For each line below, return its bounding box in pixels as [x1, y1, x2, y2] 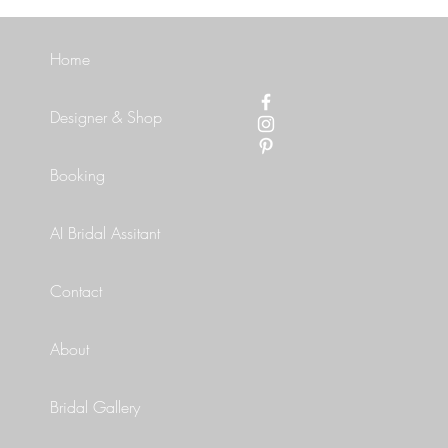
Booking [50, 164, 106, 187]
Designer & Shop [50, 106, 163, 129]
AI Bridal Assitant [50, 222, 161, 245]
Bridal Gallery [50, 396, 141, 419]
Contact [50, 280, 103, 303]
